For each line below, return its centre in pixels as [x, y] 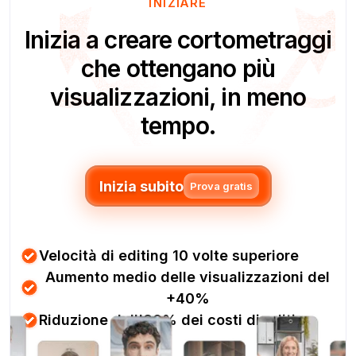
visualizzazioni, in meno [178, 97]
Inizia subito [141, 186]
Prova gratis [221, 186]
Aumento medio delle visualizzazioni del [188, 277]
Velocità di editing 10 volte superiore [169, 255]
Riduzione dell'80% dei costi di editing [177, 320]
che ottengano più [178, 68]
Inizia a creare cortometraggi [178, 40]
